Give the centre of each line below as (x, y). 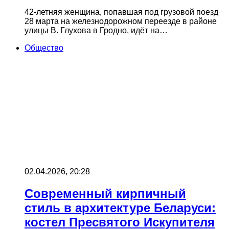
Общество (44, 48)
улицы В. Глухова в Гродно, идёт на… (96, 31)
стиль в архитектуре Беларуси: (120, 208)
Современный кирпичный (105, 194)
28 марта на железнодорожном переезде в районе (121, 21)
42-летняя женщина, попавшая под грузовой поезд (121, 12)
